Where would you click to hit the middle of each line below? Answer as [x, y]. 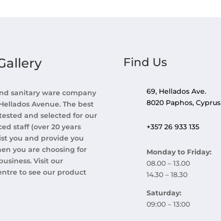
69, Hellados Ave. [177, 91]
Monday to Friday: [179, 152]
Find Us [146, 62]
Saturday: [164, 193]
